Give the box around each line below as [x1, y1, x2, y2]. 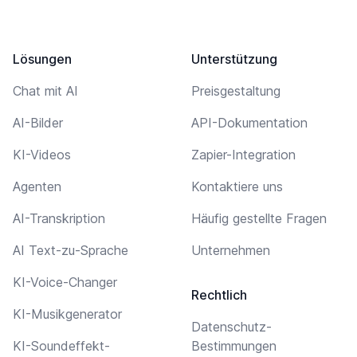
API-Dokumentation [191, 114, 308, 131]
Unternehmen [191, 241, 270, 258]
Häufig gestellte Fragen [191, 210, 327, 226]
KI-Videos [13, 146, 71, 163]
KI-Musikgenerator [13, 305, 122, 322]
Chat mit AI [13, 82, 78, 99]
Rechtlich [191, 286, 247, 303]
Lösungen [13, 50, 72, 67]
